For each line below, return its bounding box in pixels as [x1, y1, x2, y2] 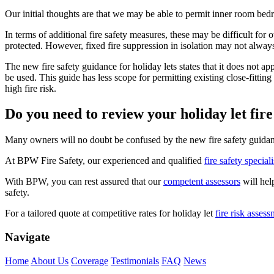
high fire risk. [5, 83, 56, 94]
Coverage [71, 255, 108, 266]
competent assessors [163, 176, 240, 187]
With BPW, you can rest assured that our [5, 176, 163, 187]
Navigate [5, 231, 50, 244]
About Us [31, 255, 68, 266]
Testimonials [111, 255, 159, 266]
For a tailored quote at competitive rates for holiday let [5, 208, 215, 219]
